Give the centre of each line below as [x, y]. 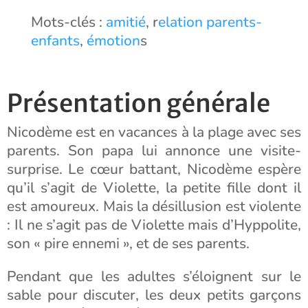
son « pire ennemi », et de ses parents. [128, 243]
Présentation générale [139, 103]
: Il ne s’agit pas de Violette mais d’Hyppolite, [154, 225]
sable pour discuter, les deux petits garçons [154, 295]
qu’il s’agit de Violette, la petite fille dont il [154, 188]
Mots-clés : [68, 22]
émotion [113, 41]
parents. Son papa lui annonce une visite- [154, 151]
